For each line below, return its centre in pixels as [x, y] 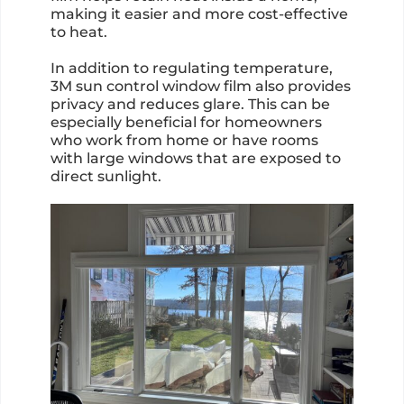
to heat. [78, 32]
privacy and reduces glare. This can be [190, 105]
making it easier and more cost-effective [199, 14]
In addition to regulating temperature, [191, 69]
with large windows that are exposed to [195, 159]
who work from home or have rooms [184, 141]
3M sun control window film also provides [200, 87]
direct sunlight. [106, 177]
